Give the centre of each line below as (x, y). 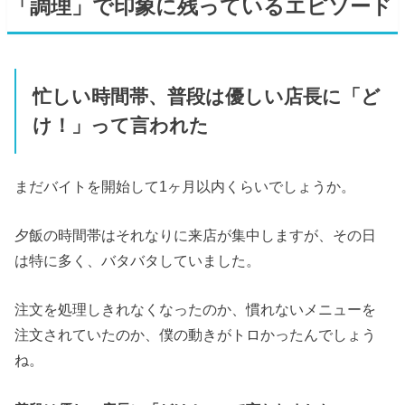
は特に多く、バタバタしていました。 (138, 261)
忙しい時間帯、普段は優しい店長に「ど (206, 97)
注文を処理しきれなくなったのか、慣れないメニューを (196, 310)
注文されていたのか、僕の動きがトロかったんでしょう (196, 335)
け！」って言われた (120, 126)
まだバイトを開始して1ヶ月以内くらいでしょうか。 (185, 186)
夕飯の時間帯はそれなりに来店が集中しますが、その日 (196, 235)
